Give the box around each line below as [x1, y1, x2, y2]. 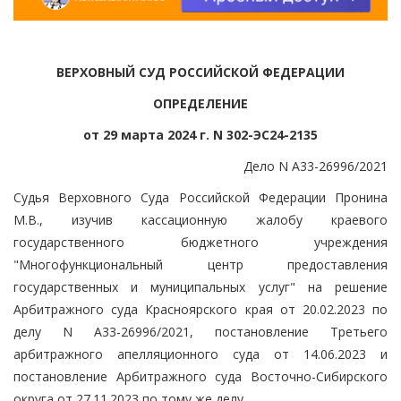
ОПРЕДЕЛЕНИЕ [153, 94, 248, 112]
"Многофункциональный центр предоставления [13, 255, 388, 273]
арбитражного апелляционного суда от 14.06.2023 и [13, 345, 388, 363]
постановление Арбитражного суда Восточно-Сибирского [13, 367, 388, 385]
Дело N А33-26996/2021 [243, 157, 388, 175]
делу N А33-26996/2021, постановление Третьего [13, 322, 388, 340]
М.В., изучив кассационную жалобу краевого [13, 210, 388, 228]
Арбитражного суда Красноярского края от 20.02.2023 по [13, 300, 388, 318]
